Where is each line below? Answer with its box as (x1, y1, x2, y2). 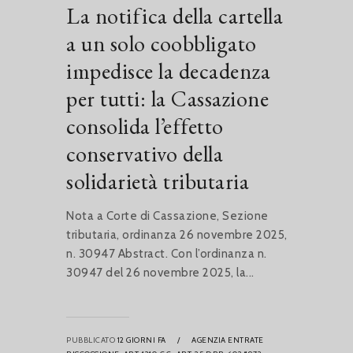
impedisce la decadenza (66, 57, 270, 86)
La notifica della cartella (66, 2, 283, 31)
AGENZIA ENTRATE (191, 335, 264, 346)
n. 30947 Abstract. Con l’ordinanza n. (66, 247, 267, 262)
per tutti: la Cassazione (66, 84, 269, 113)
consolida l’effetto (66, 112, 224, 141)
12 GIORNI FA (117, 335, 166, 346)
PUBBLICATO (66, 335, 117, 346)
